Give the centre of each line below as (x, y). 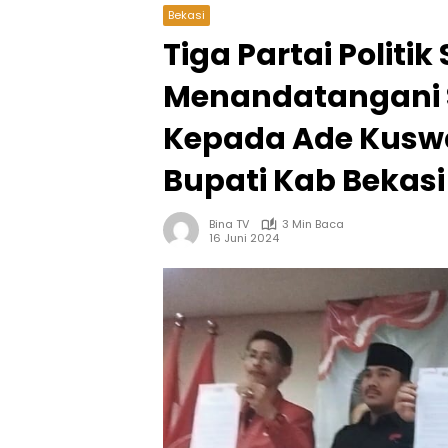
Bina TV (229, 224)
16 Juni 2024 (244, 237)
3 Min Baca (313, 224)
